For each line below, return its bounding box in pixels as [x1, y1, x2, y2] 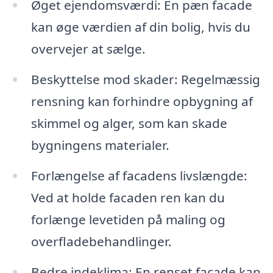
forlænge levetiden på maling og [30, 210, 225, 228]
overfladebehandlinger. [30, 232, 172, 250]
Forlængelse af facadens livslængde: [30, 166, 247, 184]
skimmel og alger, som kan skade [30, 115, 227, 132]
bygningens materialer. [30, 136, 169, 154]
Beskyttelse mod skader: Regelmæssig [30, 71, 260, 88]
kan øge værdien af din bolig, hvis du [30, 18, 250, 36]
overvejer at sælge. [30, 40, 146, 58]
